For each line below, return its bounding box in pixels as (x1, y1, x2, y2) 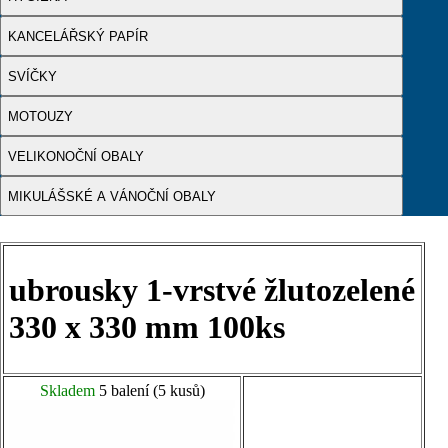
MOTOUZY (8, 108, 73, 124)
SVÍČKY (8, 68, 57, 84)
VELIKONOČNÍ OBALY (8, 148, 144, 164)
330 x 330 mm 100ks (9, 309, 285, 346)
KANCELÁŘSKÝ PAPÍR (8, 28, 148, 44)
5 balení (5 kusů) (94, 382, 205, 399)
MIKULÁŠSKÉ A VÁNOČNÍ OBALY (8, 188, 216, 204)
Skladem (39, 382, 95, 399)
